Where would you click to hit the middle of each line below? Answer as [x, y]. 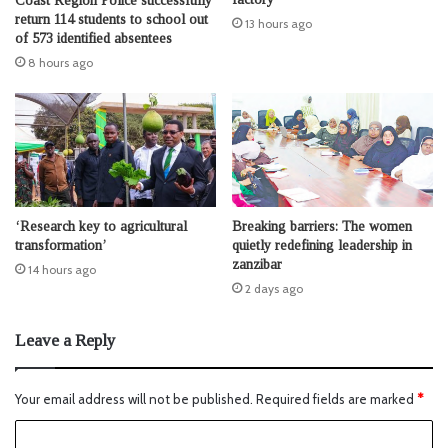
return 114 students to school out [111, 20]
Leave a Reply [65, 340]
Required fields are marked [336, 398]
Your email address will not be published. [134, 398]
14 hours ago [62, 269]
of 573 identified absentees [93, 39]
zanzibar [257, 264]
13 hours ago [278, 24]
